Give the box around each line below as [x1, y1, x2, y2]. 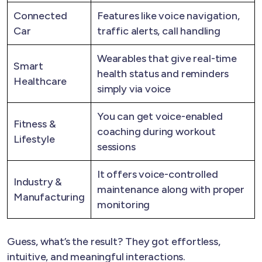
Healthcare [13, 74, 67, 88]
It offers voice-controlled [97, 167, 218, 181]
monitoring [97, 198, 150, 211]
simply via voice [97, 82, 171, 95]
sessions [97, 140, 136, 153]
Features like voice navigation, [97, 9, 240, 22]
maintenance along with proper [97, 182, 244, 196]
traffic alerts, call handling [97, 24, 220, 37]
